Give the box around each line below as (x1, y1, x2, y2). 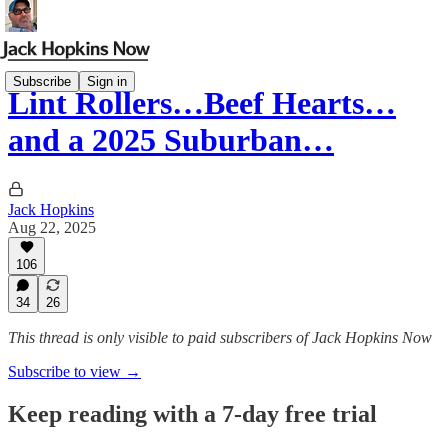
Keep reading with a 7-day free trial (8, 400, 377, 427)
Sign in (87, 73, 127, 89)
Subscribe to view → (8, 363, 141, 380)
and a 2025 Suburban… (8, 122, 334, 159)
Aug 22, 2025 (8, 218, 96, 236)
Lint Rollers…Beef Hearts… (8, 85, 396, 122)
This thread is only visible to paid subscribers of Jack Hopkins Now (8, 329, 432, 346)
